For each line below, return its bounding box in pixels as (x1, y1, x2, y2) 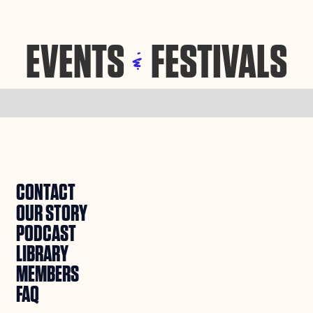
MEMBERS (16, 263, 80, 286)
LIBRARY (16, 242, 69, 265)
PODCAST (16, 222, 77, 245)
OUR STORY (16, 202, 88, 225)
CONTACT (16, 182, 76, 205)
